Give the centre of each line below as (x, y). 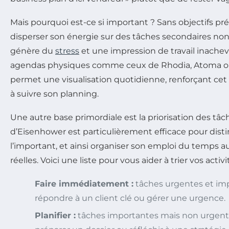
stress (67, 51)
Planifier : (55, 216)
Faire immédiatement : (84, 184)
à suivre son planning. (54, 94)
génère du (33, 51)
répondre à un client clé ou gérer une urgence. (130, 198)
